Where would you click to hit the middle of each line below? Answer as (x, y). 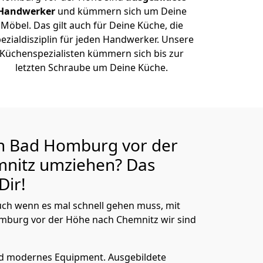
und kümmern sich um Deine (122, 11)
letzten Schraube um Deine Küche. (92, 68)
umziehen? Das (97, 164)
